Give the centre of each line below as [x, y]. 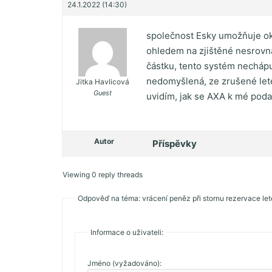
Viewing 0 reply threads [103, 174]
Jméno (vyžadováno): [124, 263]
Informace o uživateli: [127, 232]
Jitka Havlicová [102, 81]
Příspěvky [175, 143]
